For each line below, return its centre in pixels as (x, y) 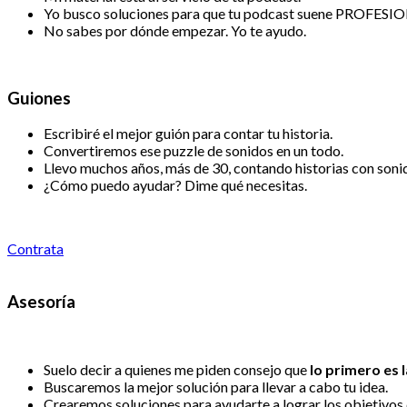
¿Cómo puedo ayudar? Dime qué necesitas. (175, 185)
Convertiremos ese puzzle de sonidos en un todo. (194, 151)
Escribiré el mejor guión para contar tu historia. (188, 134)
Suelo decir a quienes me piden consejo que (177, 369)
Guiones (39, 98)
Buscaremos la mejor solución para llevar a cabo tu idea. (216, 386)
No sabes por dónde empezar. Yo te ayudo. (175, 30)
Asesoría (41, 301)
